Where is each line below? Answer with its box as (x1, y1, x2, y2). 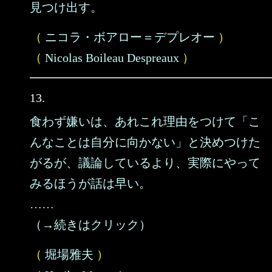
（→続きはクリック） (30, 218, 151, 231)
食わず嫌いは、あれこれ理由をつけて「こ (30, 115, 260, 128)
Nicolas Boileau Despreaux (45, 51, 179, 64)
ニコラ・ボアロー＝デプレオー (45, 30, 215, 44)
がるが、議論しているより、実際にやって (30, 156, 260, 169)
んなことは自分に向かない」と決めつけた (30, 135, 260, 149)
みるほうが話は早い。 (30, 177, 151, 190)
